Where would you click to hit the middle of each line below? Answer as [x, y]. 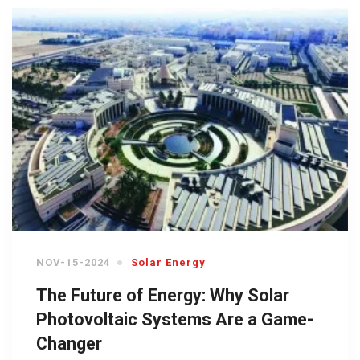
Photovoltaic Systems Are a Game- [175, 320]
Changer [69, 344]
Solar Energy [168, 263]
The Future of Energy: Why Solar [163, 296]
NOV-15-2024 [73, 263]
